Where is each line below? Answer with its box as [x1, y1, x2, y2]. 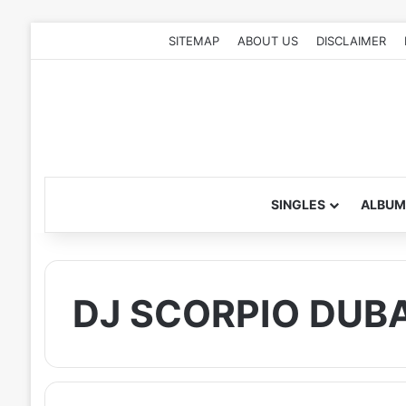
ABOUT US [237, 34, 299, 48]
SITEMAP [169, 34, 220, 48]
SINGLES [270, 197, 325, 212]
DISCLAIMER [316, 34, 387, 48]
